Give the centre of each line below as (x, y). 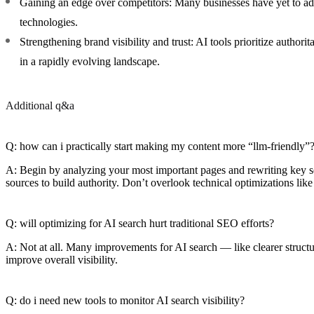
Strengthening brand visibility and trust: (107, 41)
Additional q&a (40, 105)
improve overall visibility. (62, 259)
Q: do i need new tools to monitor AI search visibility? (125, 300)
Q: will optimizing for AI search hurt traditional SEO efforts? (140, 223)
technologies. (49, 22)
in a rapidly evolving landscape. (90, 61)
